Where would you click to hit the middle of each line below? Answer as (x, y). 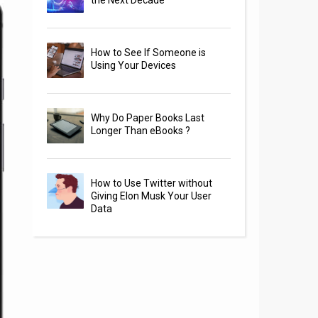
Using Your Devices (134, 66)
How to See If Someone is (149, 53)
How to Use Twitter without (152, 183)
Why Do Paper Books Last (148, 118)
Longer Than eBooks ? (141, 131)
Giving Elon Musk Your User (152, 196)
